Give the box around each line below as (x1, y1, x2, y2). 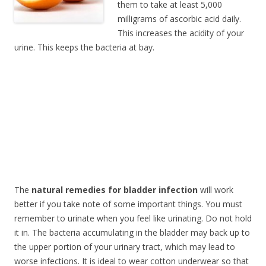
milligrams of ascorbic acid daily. (118, 13, 241, 24)
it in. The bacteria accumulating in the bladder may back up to (14, 227, 250, 238)
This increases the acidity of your (118, 27, 244, 39)
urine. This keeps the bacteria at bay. (14, 42, 154, 53)
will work (198, 184, 233, 195)
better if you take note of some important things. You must (14, 198, 242, 210)
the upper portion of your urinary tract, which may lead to (14, 241, 235, 252)
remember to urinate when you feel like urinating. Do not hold (14, 213, 252, 224)
